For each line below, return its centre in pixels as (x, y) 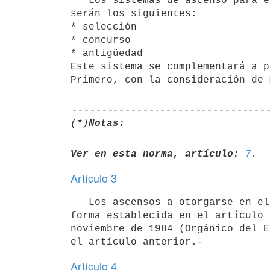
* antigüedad (107, 53)
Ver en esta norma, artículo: (155, 154)
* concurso (101, 40)
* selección (104, 27)
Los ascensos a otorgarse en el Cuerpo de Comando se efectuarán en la (80, 202)
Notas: (107, 123)
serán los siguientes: (134, 14)
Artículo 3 (94, 178)
